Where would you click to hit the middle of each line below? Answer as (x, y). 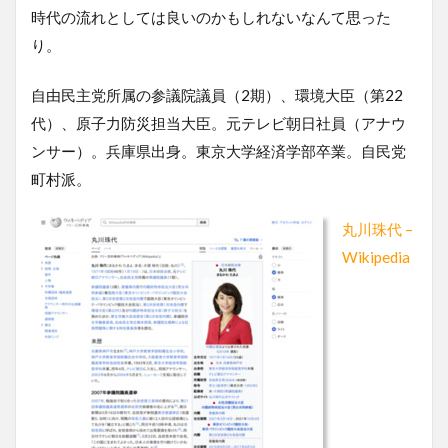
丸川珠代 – (377, 228)
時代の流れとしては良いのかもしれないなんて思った (211, 16)
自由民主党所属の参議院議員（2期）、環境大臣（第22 (217, 94)
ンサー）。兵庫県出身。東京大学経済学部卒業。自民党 (218, 150)
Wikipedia (376, 256)
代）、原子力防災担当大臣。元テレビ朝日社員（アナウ (218, 122)
